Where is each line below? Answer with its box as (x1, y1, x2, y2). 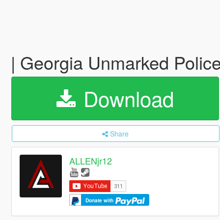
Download (77, 83, 174, 113)
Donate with (85, 197, 115, 204)
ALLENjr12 (69, 154, 112, 167)
